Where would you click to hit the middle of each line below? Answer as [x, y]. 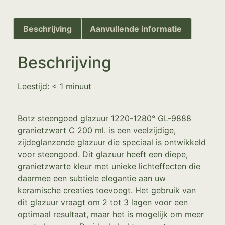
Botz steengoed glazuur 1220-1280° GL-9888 [104, 118]
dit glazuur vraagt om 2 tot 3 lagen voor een [103, 202]
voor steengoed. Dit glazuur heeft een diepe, [103, 154]
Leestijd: [33, 87]
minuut [79, 87]
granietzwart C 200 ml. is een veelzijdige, [97, 130]
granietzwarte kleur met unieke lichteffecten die [109, 166]
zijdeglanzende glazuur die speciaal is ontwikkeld [112, 142]
